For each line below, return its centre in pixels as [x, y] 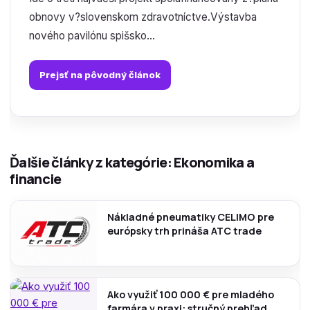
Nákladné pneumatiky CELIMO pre [191, 217]
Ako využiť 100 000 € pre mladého [191, 294]
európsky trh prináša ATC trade [184, 231]
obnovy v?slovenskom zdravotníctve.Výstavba [143, 17]
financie [36, 179]
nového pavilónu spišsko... [92, 36]
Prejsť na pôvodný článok [100, 75]
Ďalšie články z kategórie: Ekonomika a [132, 162]
